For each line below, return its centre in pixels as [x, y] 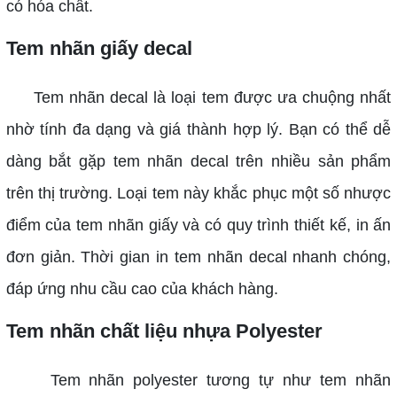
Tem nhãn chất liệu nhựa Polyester [164, 331]
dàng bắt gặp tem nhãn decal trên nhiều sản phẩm [198, 161]
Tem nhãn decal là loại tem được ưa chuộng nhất [198, 97]
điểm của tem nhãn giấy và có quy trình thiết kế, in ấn [198, 225]
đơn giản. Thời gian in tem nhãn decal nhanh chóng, [198, 257]
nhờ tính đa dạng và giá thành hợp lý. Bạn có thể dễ [198, 129]
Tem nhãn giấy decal [99, 48]
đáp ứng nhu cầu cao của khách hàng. [142, 288]
